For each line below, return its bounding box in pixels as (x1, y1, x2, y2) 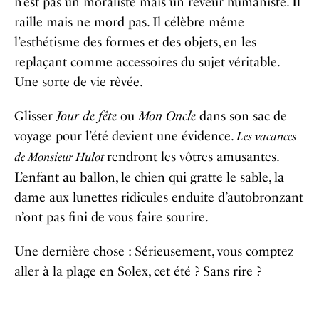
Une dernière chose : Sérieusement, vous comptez (14, 244, 293, 259)
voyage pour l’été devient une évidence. (14, 128, 236, 144)
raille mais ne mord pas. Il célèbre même (14, 14, 244, 30)
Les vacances (236, 130, 296, 143)
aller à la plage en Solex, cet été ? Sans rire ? (14, 263, 261, 279)
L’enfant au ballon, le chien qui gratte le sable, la (14, 169, 284, 185)
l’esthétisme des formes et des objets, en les (14, 34, 256, 50)
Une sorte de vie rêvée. (14, 74, 143, 90)
